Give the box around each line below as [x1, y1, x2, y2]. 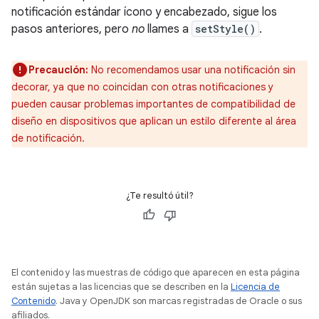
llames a [145, 22, 192, 37]
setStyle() [195, 22, 256, 36]
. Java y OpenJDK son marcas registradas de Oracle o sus [56, 295, 302, 308]
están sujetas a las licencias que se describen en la [11, 281, 231, 293]
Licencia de [231, 281, 280, 293]
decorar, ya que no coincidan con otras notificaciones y [11, 80, 273, 94]
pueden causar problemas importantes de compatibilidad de [11, 98, 296, 111]
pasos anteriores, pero [11, 22, 132, 37]
